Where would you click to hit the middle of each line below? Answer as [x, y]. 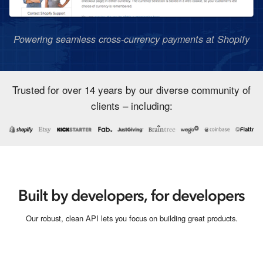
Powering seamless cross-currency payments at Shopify [131, 39]
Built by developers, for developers [131, 195]
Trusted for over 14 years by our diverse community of [131, 89]
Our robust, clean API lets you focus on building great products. [131, 218]
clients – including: [131, 105]
